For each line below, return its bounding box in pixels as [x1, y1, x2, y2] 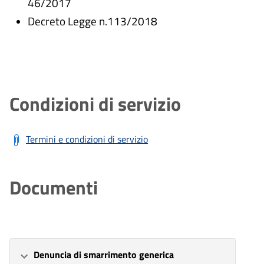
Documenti [9, 173, 98, 202]
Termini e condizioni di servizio [26, 132, 148, 147]
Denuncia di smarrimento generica [34, 247, 174, 262]
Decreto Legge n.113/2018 [27, 12, 157, 30]
